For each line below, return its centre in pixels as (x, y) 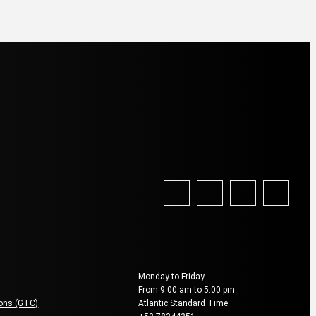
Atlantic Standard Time (183, 303)
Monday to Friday (172, 276)
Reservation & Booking (205, 235)
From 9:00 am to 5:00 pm (187, 290)
